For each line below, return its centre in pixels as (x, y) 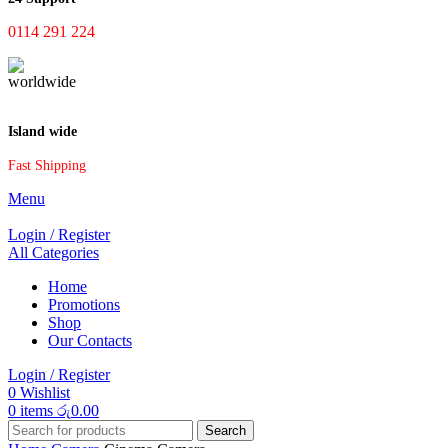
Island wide (42, 132)
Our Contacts (90, 341)
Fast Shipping (47, 166)
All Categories (53, 253)
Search (225, 431)
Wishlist (45, 393)
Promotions (84, 305)
